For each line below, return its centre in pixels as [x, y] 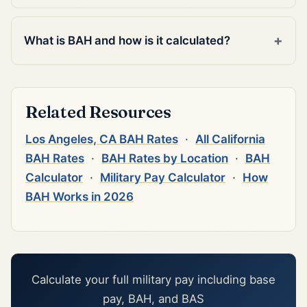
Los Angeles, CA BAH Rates [102, 139]
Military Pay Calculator [163, 177]
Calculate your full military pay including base [153, 279]
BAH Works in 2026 [79, 196]
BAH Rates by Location [165, 158]
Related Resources [98, 111]
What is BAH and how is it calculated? [127, 41]
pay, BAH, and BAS [153, 298]
